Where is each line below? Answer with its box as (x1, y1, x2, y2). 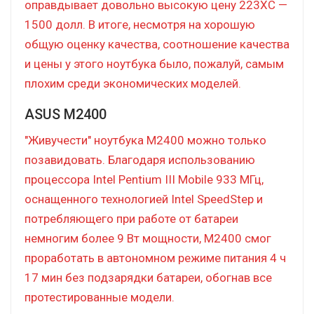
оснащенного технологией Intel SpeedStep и (25, 191, 263, 206)
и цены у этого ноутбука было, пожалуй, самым (25, 56, 284, 71)
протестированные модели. (25, 289, 175, 304)
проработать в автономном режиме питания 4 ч (25, 250, 286, 265)
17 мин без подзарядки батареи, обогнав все (25, 270, 272, 285)
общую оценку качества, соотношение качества (25, 36, 289, 51)
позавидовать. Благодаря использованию (25, 152, 255, 167)
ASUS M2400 (25, 105, 107, 123)
